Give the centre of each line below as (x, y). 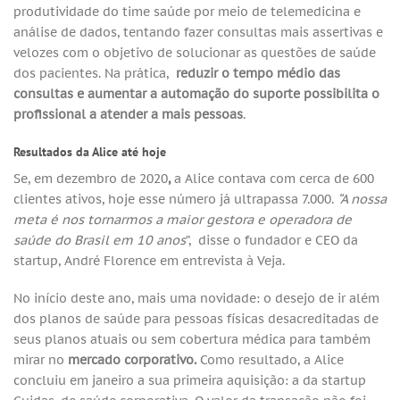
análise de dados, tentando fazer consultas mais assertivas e (198, 32)
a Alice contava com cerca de (260, 179)
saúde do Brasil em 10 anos (100, 240)
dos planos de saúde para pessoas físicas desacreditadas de (196, 318)
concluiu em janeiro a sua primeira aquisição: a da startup (190, 379)
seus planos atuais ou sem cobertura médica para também (192, 338)
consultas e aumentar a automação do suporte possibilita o (196, 94)
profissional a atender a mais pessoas (128, 114)
